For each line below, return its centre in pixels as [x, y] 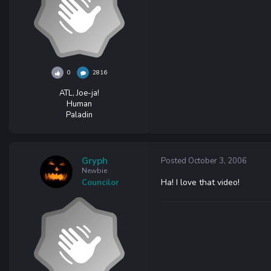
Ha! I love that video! [200, 182]
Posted [175, 161]
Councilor [100, 183]
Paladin [79, 115]
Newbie [94, 171]
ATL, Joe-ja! [79, 93]
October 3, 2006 [217, 161]
